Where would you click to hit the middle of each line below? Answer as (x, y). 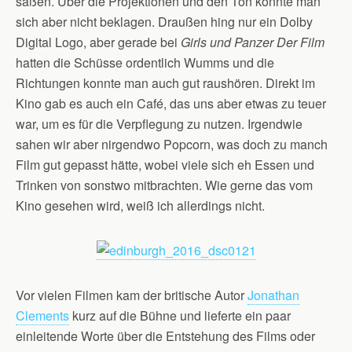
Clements (42, 315)
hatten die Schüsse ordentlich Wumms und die (145, 62)
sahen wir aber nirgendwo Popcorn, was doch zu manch (172, 144)
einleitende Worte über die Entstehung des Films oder (165, 336)
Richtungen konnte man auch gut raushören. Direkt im (165, 83)
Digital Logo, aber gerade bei (98, 42)
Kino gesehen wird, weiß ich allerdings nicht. (140, 205)
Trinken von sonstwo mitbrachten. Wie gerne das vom (164, 185)
